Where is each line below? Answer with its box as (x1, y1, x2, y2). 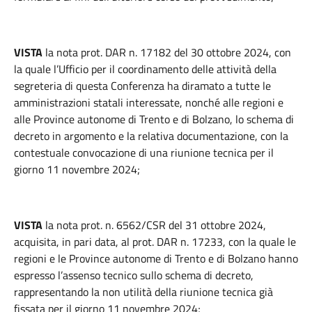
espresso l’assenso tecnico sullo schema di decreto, (14, 267, 253, 283)
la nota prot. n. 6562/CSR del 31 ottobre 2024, (45, 217, 266, 233)
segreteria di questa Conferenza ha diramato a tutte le (14, 77, 271, 94)
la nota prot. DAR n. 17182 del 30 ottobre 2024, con (45, 44, 291, 61)
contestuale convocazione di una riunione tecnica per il (14, 144, 274, 161)
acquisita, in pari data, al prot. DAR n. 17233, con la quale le (14, 233, 296, 250)
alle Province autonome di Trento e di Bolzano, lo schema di (14, 111, 294, 127)
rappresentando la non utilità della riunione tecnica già (14, 283, 273, 300)
